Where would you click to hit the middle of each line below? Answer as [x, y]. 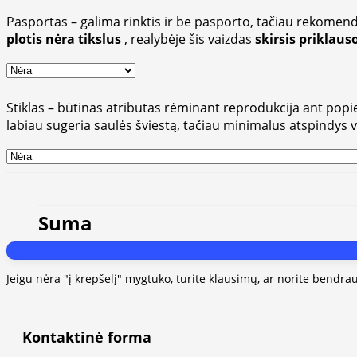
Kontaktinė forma [87, 337]
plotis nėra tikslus [64, 39]
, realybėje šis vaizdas [188, 39]
